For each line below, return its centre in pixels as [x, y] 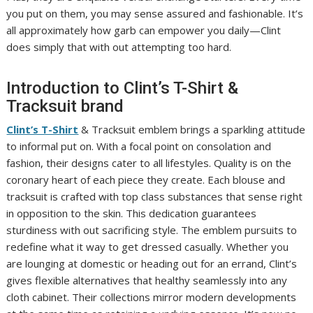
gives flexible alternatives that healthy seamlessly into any [147, 280]
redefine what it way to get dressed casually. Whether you [148, 247]
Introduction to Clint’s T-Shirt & [123, 88]
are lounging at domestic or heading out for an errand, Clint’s [152, 263]
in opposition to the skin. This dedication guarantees [132, 213]
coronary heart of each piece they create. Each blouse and [146, 180]
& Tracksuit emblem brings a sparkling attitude [192, 129]
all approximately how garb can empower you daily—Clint [144, 30]
